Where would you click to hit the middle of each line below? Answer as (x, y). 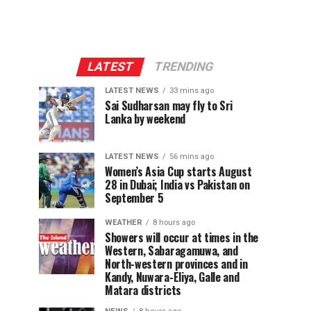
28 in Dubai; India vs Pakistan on (177, 185)
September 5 (134, 198)
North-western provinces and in (176, 264)
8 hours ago (174, 223)
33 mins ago (192, 91)
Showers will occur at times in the (182, 238)
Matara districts (143, 291)
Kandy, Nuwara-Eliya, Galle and (172, 277)
